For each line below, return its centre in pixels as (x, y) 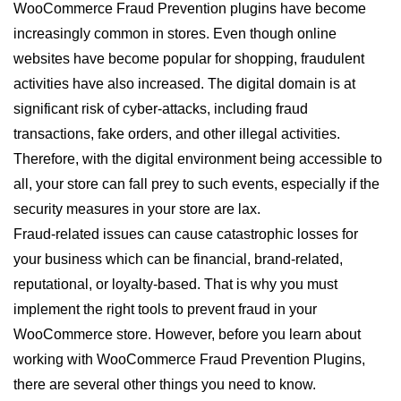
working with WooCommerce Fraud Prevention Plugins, (189, 359)
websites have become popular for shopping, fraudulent (189, 59)
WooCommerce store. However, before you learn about (187, 334)
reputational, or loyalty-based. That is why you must (175, 284)
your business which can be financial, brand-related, (178, 259)
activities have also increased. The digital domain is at (184, 84)
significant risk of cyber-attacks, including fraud (161, 109)
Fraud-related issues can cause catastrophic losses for (186, 234)
